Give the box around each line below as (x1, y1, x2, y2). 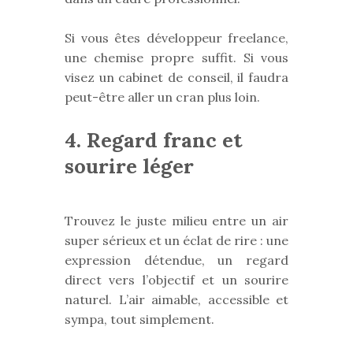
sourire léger (65, 153, 194, 180)
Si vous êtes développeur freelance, (65, 30, 288, 46)
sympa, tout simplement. (65, 310, 214, 327)
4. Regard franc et (65, 127, 243, 154)
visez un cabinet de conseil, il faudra (65, 69, 288, 86)
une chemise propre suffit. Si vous (65, 50, 288, 66)
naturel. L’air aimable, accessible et (65, 291, 288, 307)
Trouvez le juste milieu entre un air (65, 212, 288, 229)
